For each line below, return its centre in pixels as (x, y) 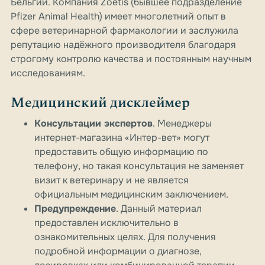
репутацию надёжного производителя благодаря (123, 45)
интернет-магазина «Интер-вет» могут (122, 138)
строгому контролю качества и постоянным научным (131, 59)
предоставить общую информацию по (121, 152)
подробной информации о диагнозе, (118, 251)
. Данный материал (159, 209)
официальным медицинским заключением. (131, 195)
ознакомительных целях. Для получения (125, 237)
